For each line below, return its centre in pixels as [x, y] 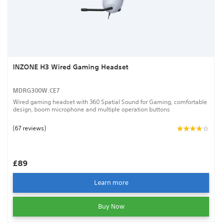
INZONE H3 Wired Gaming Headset [71, 67]
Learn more [111, 182]
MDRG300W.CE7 [36, 90]
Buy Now [111, 206]
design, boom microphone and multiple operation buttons [91, 109]
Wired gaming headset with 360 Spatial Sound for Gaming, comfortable [110, 102]
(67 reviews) [29, 128]
